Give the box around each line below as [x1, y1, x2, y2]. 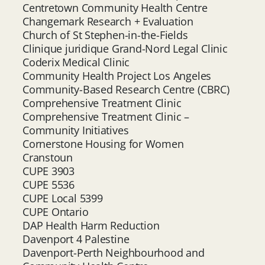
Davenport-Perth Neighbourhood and [22, 245, 205, 260]
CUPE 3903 [22, 163, 75, 178]
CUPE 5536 [22, 177, 75, 192]
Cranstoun [22, 150, 73, 164]
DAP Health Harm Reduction [22, 218, 160, 232]
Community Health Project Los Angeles [22, 68, 214, 83]
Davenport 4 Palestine [22, 231, 130, 246]
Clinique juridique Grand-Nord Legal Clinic [22, 41, 228, 56]
